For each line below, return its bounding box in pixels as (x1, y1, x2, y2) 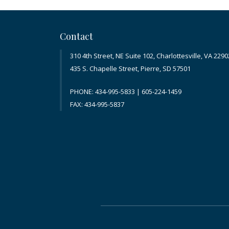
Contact (60, 30, 93, 43)
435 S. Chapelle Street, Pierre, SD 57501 (70, 64, 191, 74)
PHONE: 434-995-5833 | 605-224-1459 (70, 87, 181, 97)
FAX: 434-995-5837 (70, 100, 124, 109)
